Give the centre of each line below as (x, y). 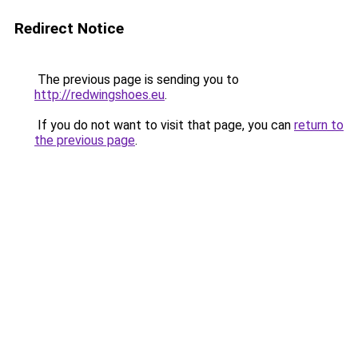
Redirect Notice (69, 28)
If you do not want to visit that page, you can (164, 125)
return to (319, 125)
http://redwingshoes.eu (99, 95)
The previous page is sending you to (137, 80)
